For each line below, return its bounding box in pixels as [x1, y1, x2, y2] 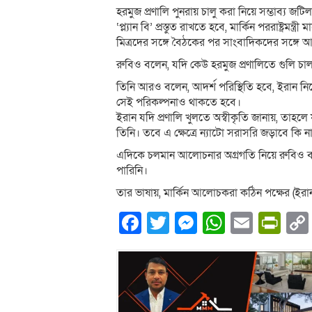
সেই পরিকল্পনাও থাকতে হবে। [116, 94, 241, 110]
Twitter [169, 208, 237, 237]
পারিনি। [116, 162, 148, 178]
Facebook [141, 208, 240, 237]
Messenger [197, 208, 309, 237]
